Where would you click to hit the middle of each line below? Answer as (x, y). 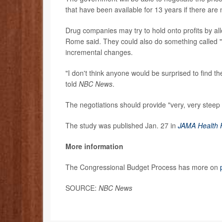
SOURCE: (82, 188)
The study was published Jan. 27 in (122, 125)
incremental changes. (99, 52)
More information (94, 146)
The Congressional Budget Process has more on (143, 167)
